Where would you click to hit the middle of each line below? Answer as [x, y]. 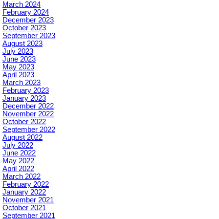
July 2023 [18, 52]
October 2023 [24, 28]
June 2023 [19, 59]
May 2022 [18, 161]
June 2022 [19, 153]
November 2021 [28, 200]
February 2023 [26, 91]
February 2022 [26, 185]
